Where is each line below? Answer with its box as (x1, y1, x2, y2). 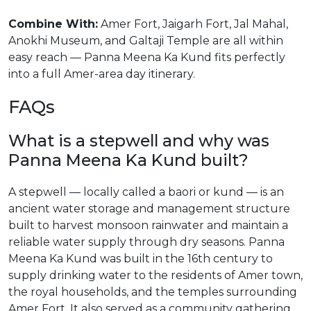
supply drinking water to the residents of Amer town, (8, 269, 303, 282)
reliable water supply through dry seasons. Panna (8, 235, 285, 249)
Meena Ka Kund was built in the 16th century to (8, 252, 273, 265)
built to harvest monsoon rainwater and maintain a (8, 219, 288, 232)
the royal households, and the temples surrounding (8, 285, 297, 299)
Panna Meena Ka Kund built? (8, 150, 249, 170)
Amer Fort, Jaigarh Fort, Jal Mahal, (98, 17, 288, 31)
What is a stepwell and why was (8, 131, 269, 151)
